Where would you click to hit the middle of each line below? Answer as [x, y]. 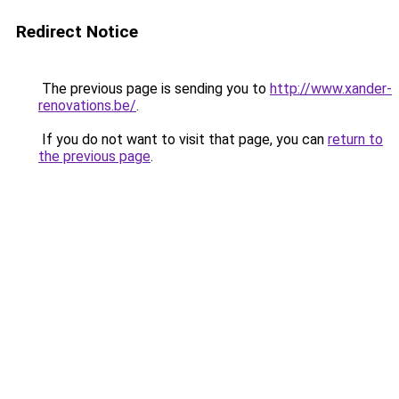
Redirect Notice [77, 32]
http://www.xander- [331, 89]
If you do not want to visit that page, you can [183, 139]
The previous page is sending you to [154, 89]
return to [355, 139]
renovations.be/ [87, 106]
